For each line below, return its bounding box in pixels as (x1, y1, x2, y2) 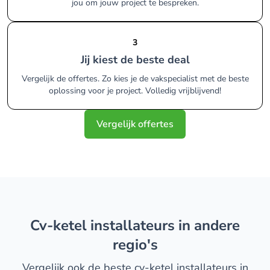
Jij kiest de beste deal (84, 52, 190, 67)
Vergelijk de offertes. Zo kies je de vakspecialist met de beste (21, 73, 249, 84)
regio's (112, 235, 158, 254)
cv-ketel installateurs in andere (30, 216, 39, 235)
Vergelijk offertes (96, 118, 174, 131)
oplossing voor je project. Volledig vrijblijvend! (49, 85, 221, 96)
